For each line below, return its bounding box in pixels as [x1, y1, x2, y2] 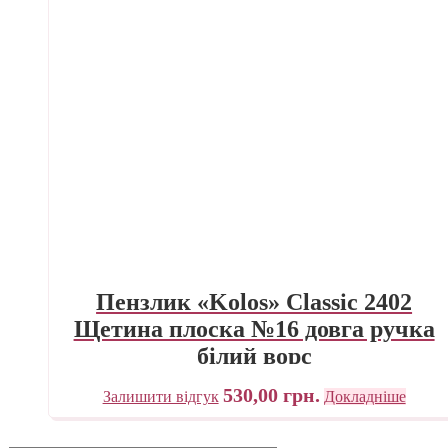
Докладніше [323, 387, 406, 405]
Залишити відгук [102, 387, 219, 405]
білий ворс [196, 342, 312, 369]
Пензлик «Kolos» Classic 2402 [96, 288, 413, 315]
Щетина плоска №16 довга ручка [73, 315, 435, 342]
